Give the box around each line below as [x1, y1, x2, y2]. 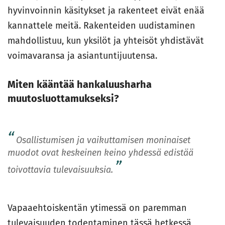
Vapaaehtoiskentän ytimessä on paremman [8, 202, 187, 214]
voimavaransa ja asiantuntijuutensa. [8, 50, 157, 62]
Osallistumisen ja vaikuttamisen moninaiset [16, 135, 190, 146]
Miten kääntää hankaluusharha [8, 78, 152, 91]
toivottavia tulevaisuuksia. [8, 164, 113, 176]
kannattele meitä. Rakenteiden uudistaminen [8, 20, 195, 32]
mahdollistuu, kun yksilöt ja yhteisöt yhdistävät [8, 35, 204, 47]
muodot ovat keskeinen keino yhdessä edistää [8, 147, 193, 159]
